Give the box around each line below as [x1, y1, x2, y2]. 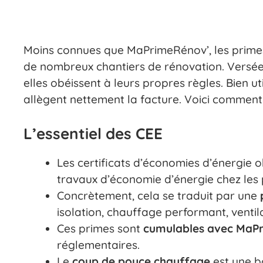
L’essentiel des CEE [23, 123, 163, 143]
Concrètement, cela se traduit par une [57, 188, 260, 203]
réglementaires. [57, 237, 140, 252]
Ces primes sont [57, 221, 143, 235]
